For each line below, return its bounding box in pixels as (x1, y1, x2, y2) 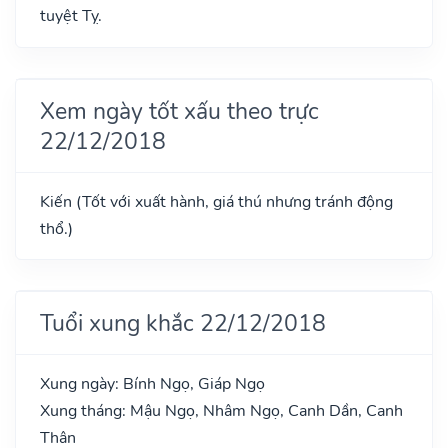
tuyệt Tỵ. (40, 4, 102, 27)
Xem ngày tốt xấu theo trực (40, 94, 319, 127)
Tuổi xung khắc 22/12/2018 (40, 306, 326, 339)
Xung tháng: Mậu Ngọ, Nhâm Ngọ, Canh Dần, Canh (40, 399, 403, 422)
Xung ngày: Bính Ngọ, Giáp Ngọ (40, 372, 265, 395)
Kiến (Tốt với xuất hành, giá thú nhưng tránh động (40, 190, 393, 213)
